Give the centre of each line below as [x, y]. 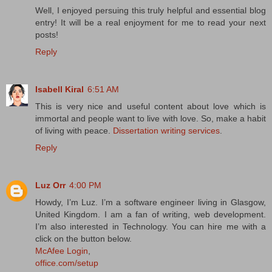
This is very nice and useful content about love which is [151, 106]
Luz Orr [50, 185]
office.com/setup [67, 263]
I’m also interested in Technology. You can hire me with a [151, 226]
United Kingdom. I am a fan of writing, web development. [151, 214]
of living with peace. [74, 130]
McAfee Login [62, 250]
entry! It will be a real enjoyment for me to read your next [151, 22]
